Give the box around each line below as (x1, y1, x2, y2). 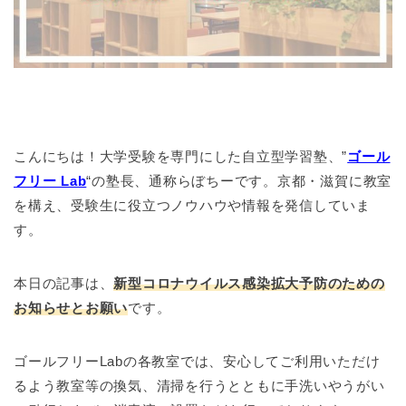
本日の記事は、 (14, 275, 114, 291)
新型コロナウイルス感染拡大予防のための (113, 275, 385, 291)
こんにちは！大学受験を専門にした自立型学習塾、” (14, 148, 348, 164)
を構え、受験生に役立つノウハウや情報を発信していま (14, 197, 371, 213)
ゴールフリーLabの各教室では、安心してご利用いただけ (14, 353, 381, 369)
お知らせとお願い (14, 299, 129, 315)
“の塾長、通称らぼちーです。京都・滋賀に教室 (86, 172, 392, 188)
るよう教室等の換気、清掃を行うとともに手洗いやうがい (14, 377, 385, 393)
